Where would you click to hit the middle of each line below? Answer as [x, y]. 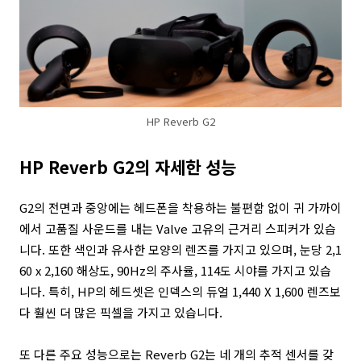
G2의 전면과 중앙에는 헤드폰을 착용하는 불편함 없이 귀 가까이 [180, 207]
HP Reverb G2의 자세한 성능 [128, 167]
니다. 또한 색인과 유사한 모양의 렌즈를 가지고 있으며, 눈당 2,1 [180, 249]
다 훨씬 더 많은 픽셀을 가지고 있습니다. [121, 312]
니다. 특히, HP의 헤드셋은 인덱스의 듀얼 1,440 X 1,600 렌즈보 [180, 291]
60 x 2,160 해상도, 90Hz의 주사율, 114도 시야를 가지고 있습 [175, 270]
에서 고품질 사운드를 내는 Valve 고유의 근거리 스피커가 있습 [178, 228]
